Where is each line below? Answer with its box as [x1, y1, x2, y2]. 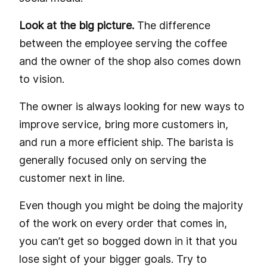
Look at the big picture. [19, 18, 134, 32]
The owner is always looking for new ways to [19, 100, 244, 113]
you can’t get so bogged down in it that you [19, 234, 237, 247]
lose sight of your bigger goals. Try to [19, 252, 207, 265]
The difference [134, 18, 210, 32]
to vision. [19, 72, 70, 85]
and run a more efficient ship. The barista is [19, 135, 234, 148]
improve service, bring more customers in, [19, 117, 228, 131]
